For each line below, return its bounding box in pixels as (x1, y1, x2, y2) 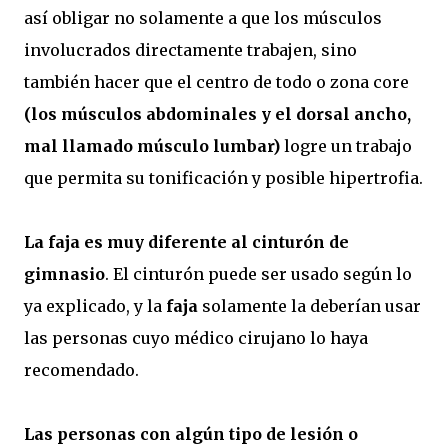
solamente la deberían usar (198, 295, 421, 316)
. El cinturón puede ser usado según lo (105, 263, 412, 284)
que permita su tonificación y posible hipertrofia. (24, 167, 423, 188)
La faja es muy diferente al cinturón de (24, 231, 349, 252)
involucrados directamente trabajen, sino (24, 39, 357, 60)
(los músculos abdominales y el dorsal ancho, (24, 103, 411, 124)
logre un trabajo (280, 135, 412, 156)
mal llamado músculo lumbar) (24, 135, 280, 156)
